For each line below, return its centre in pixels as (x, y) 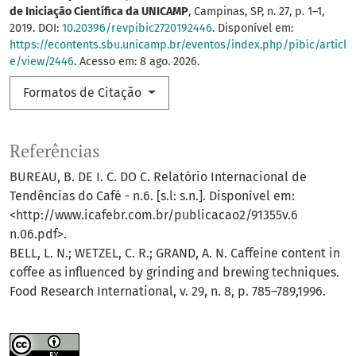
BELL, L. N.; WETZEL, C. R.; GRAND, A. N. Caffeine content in (175, 253)
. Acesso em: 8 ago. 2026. (137, 62)
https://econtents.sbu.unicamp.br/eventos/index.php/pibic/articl (178, 45)
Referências (55, 151)
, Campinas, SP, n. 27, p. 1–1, (256, 12)
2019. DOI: (36, 29)
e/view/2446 (42, 62)
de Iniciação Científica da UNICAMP (99, 12)
